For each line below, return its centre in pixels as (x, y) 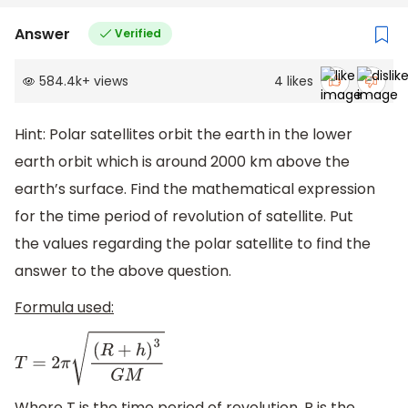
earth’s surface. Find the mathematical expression (195, 189)
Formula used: (64, 308)
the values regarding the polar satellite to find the (193, 244)
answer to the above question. (123, 271)
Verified (138, 34)
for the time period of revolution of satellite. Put (184, 217)
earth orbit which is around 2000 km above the (182, 162)
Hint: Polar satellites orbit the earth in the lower (184, 135)
